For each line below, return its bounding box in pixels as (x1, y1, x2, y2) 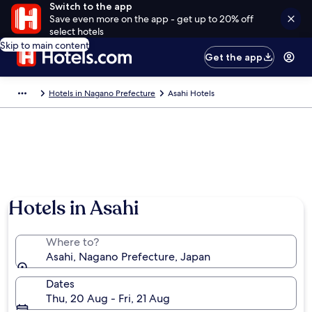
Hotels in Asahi (8, 195, 139, 221)
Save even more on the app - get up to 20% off (49, 13, 253, 25)
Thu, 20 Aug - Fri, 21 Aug (46, 291, 170, 306)
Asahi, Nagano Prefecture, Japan (46, 249, 210, 264)
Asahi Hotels (168, 88, 214, 99)
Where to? (46, 235, 99, 249)
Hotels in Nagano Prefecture (49, 88, 155, 99)
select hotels (49, 25, 104, 38)
